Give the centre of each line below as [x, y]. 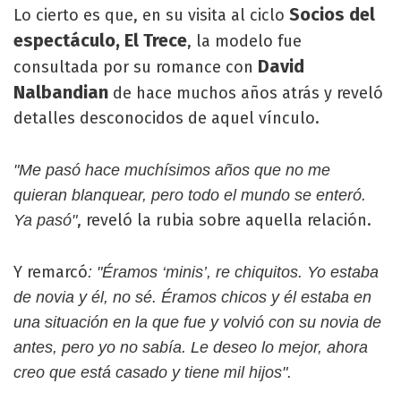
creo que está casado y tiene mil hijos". [153, 372]
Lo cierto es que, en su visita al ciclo [151, 15]
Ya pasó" [45, 220]
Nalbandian [61, 92]
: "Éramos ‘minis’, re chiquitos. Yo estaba [233, 272]
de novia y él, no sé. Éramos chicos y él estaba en [192, 297]
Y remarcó [51, 272]
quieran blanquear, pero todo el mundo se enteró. [190, 195]
